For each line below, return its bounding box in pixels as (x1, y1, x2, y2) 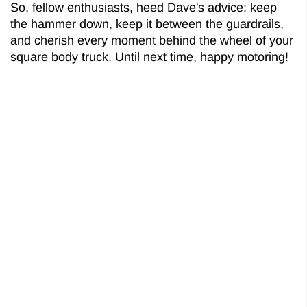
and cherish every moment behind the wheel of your (10, 33, 293, 47)
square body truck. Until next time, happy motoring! (10, 49, 288, 64)
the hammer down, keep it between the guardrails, (10, 16, 284, 31)
